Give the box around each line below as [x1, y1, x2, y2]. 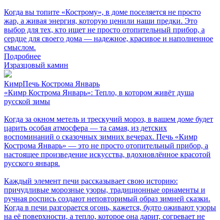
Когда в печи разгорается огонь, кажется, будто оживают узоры [4, 203, 216, 212]
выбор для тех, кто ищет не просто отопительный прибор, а [4, 25, 205, 34]
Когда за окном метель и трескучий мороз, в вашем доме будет [4, 114, 213, 123]
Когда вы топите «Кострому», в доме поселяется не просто [4, 7, 201, 16]
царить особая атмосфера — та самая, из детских [4, 123, 167, 132]
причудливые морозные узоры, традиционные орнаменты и [4, 185, 205, 194]
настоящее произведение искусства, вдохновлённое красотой [4, 150, 211, 159]
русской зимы [4, 97, 50, 106]
